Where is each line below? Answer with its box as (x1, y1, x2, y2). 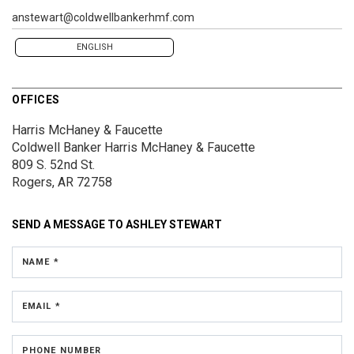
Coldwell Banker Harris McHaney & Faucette (12, 139, 255, 155)
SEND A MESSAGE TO (12, 217, 126, 231)
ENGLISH (76, 41, 113, 52)
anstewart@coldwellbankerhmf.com (12, 10, 194, 24)
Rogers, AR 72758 (12, 174, 112, 190)
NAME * (22, 256, 59, 267)
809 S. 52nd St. (12, 156, 95, 172)
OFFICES (12, 92, 60, 106)
